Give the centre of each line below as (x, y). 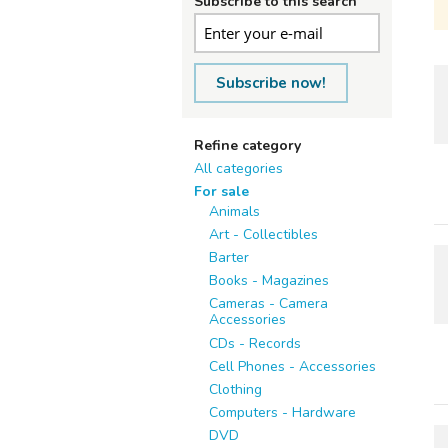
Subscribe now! (271, 83)
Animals (234, 211)
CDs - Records (255, 343)
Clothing (235, 389)
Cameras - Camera (268, 303)
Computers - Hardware (282, 412)
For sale (221, 191)
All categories (238, 168)
